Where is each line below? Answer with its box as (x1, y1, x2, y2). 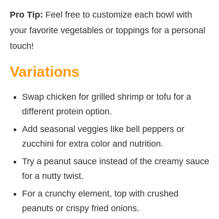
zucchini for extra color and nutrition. (22, 138, 163, 149)
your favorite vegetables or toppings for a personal (10, 25, 205, 35)
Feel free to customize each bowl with (43, 9, 192, 20)
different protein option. (22, 106, 112, 116)
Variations (10, 63, 80, 80)
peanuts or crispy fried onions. (22, 203, 139, 213)
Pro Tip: (10, 9, 43, 20)
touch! (10, 41, 34, 51)
